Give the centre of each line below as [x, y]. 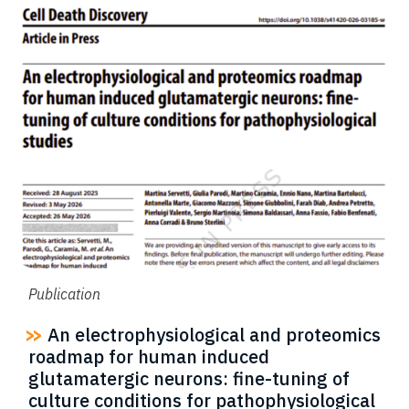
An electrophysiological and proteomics [212, 335]
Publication [64, 294]
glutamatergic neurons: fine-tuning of [189, 379]
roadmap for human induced [149, 357]
